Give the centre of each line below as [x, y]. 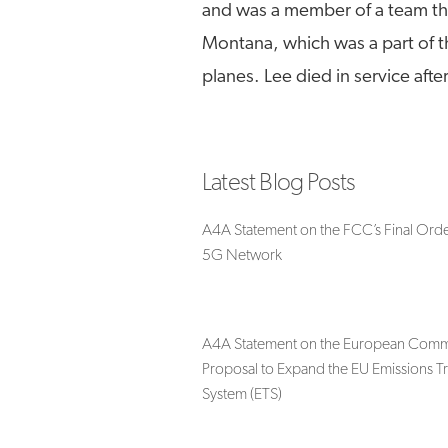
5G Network [242, 256]
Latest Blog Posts [279, 183]
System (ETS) [242, 395]
